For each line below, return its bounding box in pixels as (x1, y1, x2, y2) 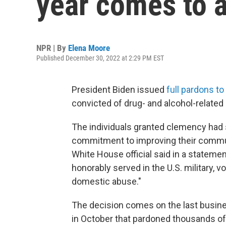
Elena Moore (68, 43, 110, 53)
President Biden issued (72, 84, 166, 95)
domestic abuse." (72, 176, 141, 187)
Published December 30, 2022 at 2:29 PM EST (36, 54, 164, 62)
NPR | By (36, 43, 68, 53)
